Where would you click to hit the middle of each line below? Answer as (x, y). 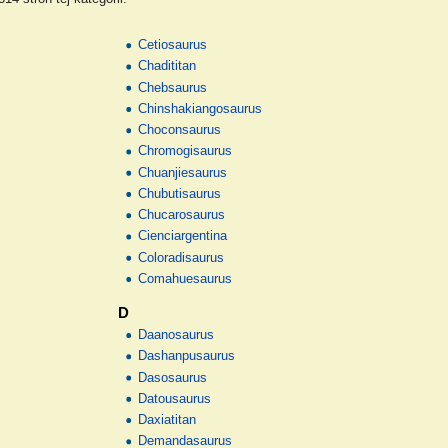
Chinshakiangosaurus (200, 108)
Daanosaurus (176, 335)
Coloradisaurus (181, 257)
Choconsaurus (180, 130)
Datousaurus (175, 398)
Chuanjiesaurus (183, 172)
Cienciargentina (183, 236)
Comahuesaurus (185, 278)
